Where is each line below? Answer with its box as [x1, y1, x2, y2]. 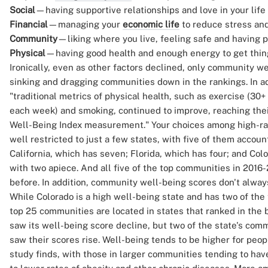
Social [10, 5, 35, 15]
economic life [123, 19, 179, 29]
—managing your [48, 19, 123, 29]
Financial [10, 19, 48, 29]
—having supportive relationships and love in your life [35, 5, 266, 15]
